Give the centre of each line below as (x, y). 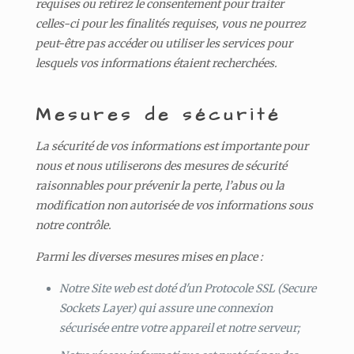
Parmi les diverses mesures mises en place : (149, 256)
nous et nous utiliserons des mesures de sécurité (161, 166)
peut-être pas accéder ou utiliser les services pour (164, 43)
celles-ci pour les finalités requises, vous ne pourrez (170, 23)
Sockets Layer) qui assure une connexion (166, 308)
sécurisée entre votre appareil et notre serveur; (179, 328)
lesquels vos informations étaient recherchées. (156, 63)
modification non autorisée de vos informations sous (174, 205)
